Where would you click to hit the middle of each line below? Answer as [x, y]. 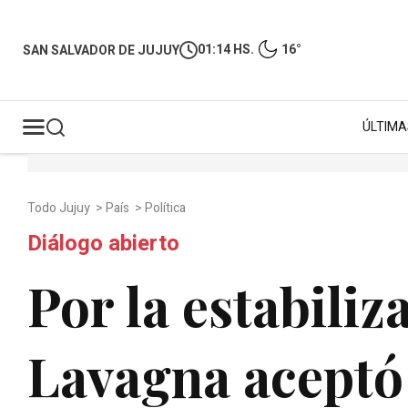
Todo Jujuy [60, 208]
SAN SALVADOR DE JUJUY [101, 50]
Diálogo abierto [103, 244]
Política [167, 208]
